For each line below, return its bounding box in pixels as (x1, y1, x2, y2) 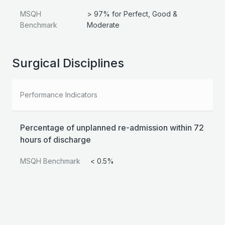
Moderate (87, 21, 120, 30)
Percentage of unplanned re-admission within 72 (20, 123, 204, 133)
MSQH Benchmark (20, 157, 80, 166)
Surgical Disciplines (12, 56, 124, 71)
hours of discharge (20, 135, 91, 145)
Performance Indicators (20, 90, 97, 99)
